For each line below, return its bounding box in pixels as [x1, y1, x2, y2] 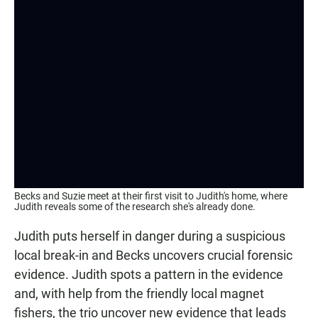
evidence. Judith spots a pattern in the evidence [14, 267, 283, 283]
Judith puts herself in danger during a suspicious [14, 229, 285, 244]
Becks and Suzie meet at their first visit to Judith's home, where [14, 190, 287, 202]
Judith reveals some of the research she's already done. [14, 201, 256, 213]
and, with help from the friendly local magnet [14, 286, 264, 302]
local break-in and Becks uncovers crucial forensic [14, 248, 292, 263]
